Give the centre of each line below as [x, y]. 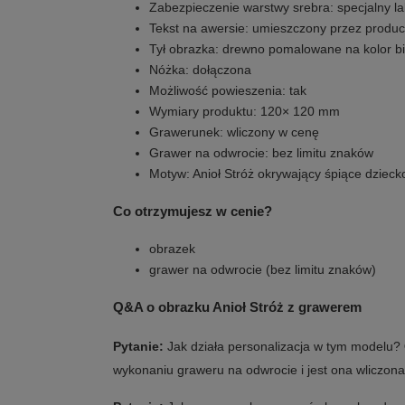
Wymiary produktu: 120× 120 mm [245, 111]
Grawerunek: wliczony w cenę [234, 132]
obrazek [172, 249]
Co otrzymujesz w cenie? [193, 211]
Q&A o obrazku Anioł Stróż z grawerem [237, 307]
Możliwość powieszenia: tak [228, 90]
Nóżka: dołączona [200, 70]
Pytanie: [138, 346]
